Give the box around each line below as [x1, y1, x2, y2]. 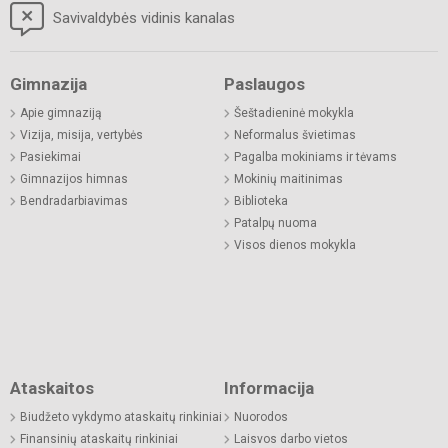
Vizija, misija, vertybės [20, 127, 143, 142]
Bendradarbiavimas [20, 193, 128, 208]
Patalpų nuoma [234, 215, 317, 230]
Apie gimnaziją [20, 105, 102, 120]
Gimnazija [10, 73, 87, 94]
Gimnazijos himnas [20, 171, 128, 186]
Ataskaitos [10, 377, 94, 398]
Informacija [224, 377, 314, 398]
